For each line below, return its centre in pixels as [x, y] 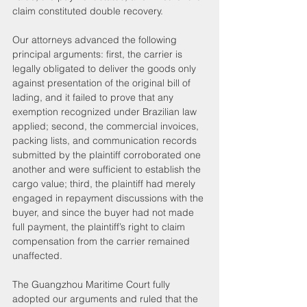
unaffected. [37, 255]
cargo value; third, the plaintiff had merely [105, 183]
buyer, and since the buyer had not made [105, 212]
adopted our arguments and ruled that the [107, 298]
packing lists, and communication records [106, 140]
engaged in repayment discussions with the [109, 198]
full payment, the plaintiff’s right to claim [100, 226]
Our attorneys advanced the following [96, 39]
